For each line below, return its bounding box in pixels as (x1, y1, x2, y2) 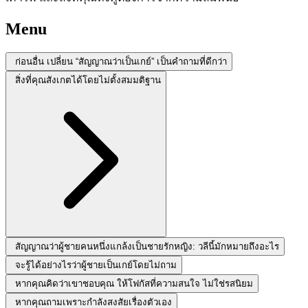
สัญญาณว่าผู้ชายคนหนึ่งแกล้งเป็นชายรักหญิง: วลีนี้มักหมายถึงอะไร (15, 241, 279, 252)
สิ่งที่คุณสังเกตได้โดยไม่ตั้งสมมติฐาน (15, 75, 161, 86)
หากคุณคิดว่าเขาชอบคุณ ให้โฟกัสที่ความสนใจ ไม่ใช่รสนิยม (15, 278, 253, 289)
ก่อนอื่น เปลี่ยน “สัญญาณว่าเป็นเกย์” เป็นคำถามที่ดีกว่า (15, 56, 227, 67)
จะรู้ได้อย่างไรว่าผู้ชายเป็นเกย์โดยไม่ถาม (15, 260, 177, 271)
